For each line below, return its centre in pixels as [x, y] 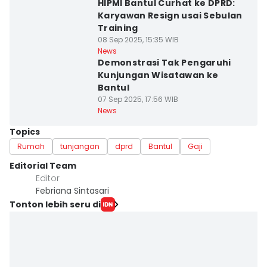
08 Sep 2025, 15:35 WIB [138, 40]
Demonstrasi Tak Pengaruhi [164, 63]
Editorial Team [43, 166]
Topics [25, 132]
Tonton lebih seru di [55, 204]
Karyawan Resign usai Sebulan [170, 15]
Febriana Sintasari [72, 191]
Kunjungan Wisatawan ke [158, 75]
